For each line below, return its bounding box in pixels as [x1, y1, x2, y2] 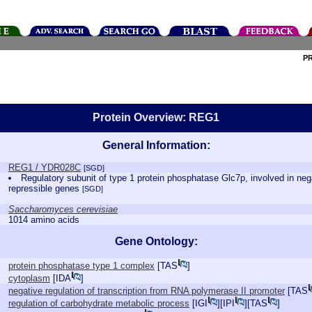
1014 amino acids [8, 214, 79, 225]
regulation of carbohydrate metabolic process [8, 298, 189, 309]
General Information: [102, 139, 210, 151]
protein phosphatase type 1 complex [8, 260, 155, 271]
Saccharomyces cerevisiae [8, 204, 118, 214]
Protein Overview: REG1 [93, 111, 219, 123]
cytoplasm [8, 273, 50, 283]
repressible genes [8, 183, 82, 194]
